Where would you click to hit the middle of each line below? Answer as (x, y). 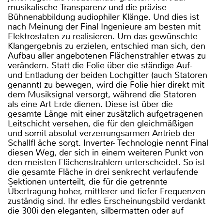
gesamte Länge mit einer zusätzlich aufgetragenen (105, 114)
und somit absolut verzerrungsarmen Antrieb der (101, 133)
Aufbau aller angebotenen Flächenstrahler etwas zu (107, 55)
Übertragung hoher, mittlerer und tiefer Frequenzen (107, 191)
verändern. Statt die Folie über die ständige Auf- (100, 65)
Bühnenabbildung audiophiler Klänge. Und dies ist (103, 17)
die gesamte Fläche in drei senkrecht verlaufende (103, 172)
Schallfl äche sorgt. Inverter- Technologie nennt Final (108, 143)
